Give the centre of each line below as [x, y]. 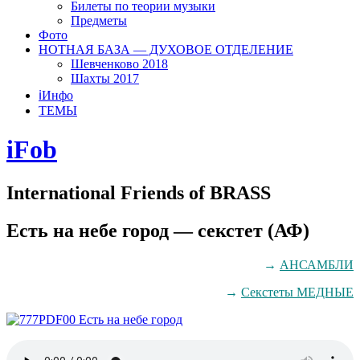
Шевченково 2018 [119, 63]
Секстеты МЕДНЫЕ [297, 292]
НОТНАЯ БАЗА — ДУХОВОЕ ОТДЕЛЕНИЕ [166, 49]
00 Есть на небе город [123, 319]
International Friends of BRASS [139, 192]
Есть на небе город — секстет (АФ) [158, 230]
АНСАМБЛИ [317, 264]
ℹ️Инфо [56, 95]
